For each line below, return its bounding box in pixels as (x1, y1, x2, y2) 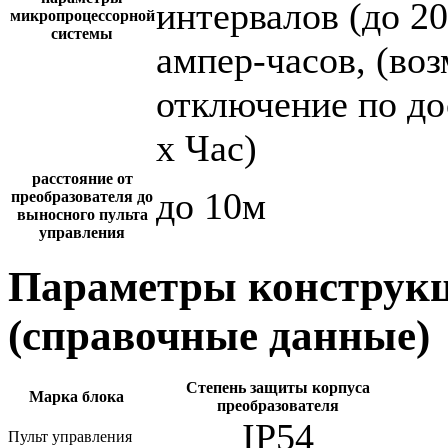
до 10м (156, 184, 266, 227)
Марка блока (28, 388, 124, 406)
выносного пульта (16, 205, 148, 223)
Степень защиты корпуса (186, 379, 370, 397)
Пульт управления (8, 428, 132, 446)
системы (51, 24, 113, 42)
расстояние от (31, 169, 133, 187)
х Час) (156, 126, 257, 169)
